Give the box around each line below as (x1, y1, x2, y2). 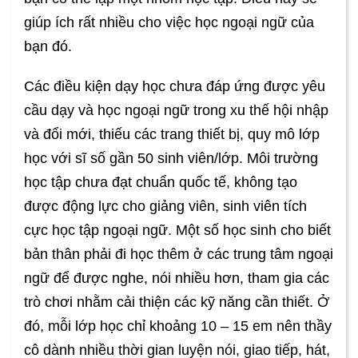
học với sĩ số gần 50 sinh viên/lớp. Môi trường (24, 150, 318, 167)
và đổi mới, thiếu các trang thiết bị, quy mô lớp (24, 126, 320, 143)
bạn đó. (24, 38, 72, 55)
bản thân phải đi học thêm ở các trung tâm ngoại (24, 246, 333, 263)
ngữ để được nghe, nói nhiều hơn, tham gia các (24, 270, 329, 287)
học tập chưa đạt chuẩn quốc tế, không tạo (24, 174, 297, 191)
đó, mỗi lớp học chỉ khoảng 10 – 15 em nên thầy (24, 318, 332, 335)
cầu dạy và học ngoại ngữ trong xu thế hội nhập (24, 102, 328, 119)
